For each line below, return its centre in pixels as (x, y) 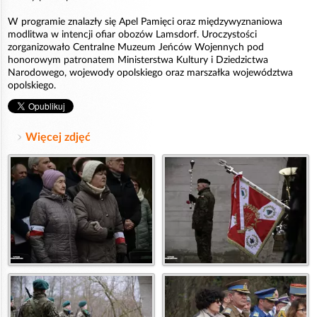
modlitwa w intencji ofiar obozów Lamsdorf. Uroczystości (132, 35)
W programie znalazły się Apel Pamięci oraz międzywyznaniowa (145, 22)
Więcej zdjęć (58, 138)
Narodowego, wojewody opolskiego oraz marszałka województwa (150, 73)
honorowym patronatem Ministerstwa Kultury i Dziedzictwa (138, 60)
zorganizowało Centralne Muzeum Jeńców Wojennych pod (136, 48)
